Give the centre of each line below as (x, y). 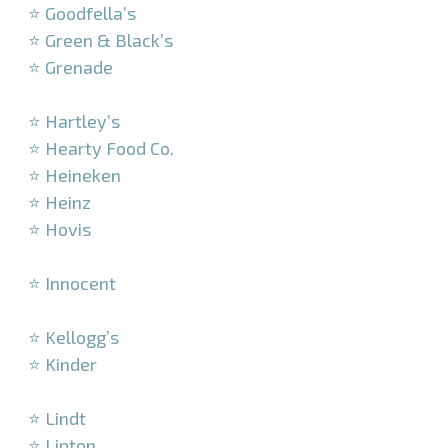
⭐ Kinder (62, 364)
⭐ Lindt (57, 418)
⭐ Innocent (72, 283)
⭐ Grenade (70, 67)
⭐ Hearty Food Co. (101, 148)
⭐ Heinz (59, 202)
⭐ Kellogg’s (73, 337)
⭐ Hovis (59, 229)
